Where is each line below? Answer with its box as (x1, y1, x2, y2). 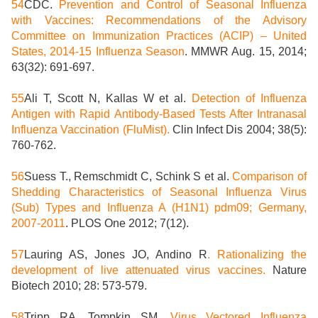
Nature (265, 264, 307, 277)
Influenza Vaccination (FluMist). (11, 124, 170, 136)
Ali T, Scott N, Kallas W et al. (24, 92, 192, 105)
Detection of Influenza (192, 92, 307, 105)
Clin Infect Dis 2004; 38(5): (169, 124, 307, 136)
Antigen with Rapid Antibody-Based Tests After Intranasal (11, 108, 307, 121)
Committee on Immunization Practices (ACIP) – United (11, 30, 307, 43)
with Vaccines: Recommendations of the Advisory (11, 14, 307, 27)
